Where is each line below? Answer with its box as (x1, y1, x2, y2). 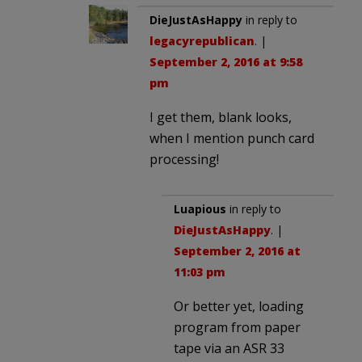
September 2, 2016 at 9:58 (149, 53, 302, 69)
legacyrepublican (149, 32, 255, 48)
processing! (149, 149, 219, 168)
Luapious (174, 200, 226, 217)
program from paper (174, 318, 301, 336)
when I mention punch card (149, 128, 314, 147)
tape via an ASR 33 (174, 339, 284, 357)
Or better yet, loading (174, 297, 304, 315)
